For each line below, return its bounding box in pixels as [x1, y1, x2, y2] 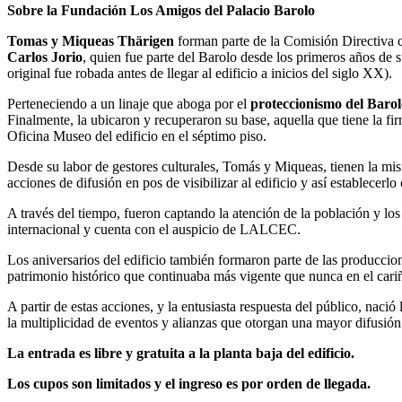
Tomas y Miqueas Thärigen [7, 32, 178, 48]
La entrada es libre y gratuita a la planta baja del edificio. [7, 345, 358, 361]
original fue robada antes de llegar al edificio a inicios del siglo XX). [7, 65, 392, 81]
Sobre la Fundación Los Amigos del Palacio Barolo [7, 2, 315, 18]
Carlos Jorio [7, 48, 83, 65]
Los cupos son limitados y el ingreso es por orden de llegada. [7, 375, 371, 391]
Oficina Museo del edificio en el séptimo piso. [7, 127, 267, 144]
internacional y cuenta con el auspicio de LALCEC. [7, 221, 304, 237]
